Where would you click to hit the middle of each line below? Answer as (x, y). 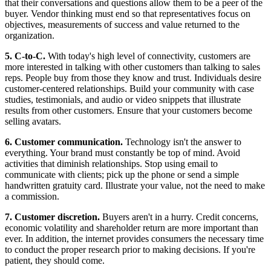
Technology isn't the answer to (182, 142)
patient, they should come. (55, 261)
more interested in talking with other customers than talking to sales (132, 67)
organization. (30, 36)
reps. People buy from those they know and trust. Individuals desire (133, 78)
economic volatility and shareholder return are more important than (132, 228)
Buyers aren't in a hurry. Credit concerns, (179, 217)
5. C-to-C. (25, 56)
